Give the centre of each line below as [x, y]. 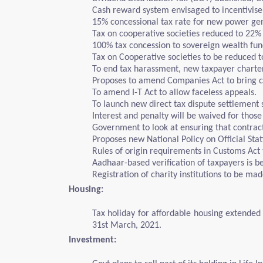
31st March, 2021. [127, 225]
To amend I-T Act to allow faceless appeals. [174, 93]
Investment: [92, 240]
